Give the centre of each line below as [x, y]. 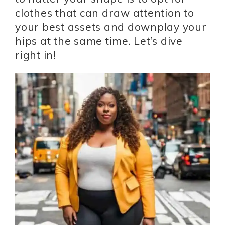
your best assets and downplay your [111, 27]
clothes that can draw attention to [105, 13]
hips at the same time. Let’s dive [99, 41]
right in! [35, 55]
